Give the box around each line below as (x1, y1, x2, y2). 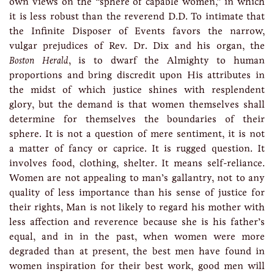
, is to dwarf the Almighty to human (68, 54, 265, 66)
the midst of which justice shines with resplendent (9, 84, 265, 95)
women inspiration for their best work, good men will (9, 260, 265, 272)
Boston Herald (9, 54, 68, 66)
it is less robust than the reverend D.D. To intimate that (9, 10, 265, 22)
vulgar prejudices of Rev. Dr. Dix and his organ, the (9, 40, 265, 51)
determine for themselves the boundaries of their (9, 113, 265, 125)
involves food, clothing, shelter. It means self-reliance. (9, 157, 265, 169)
